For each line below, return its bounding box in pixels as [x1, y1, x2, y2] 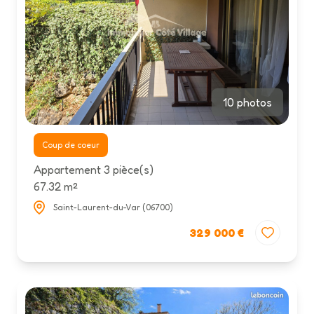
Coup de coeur [48, 139, 100, 151]
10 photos [223, 95, 272, 110]
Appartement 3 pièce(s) [34, 163, 153, 177]
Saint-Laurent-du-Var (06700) [53, 202, 173, 213]
